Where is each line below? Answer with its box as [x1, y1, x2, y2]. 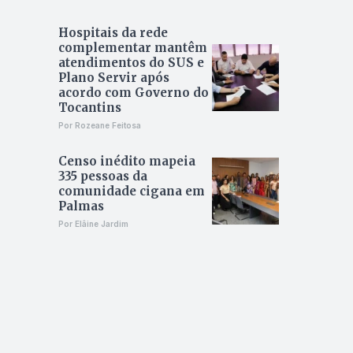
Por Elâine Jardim [58, 219, 128, 229]
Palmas [58, 199, 104, 214]
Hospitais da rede [58, 25, 168, 41]
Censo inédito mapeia [58, 154, 195, 169]
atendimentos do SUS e [58, 55, 204, 71]
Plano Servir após [58, 70, 169, 86]
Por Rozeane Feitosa [58, 121, 141, 131]
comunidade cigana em [58, 184, 205, 199]
